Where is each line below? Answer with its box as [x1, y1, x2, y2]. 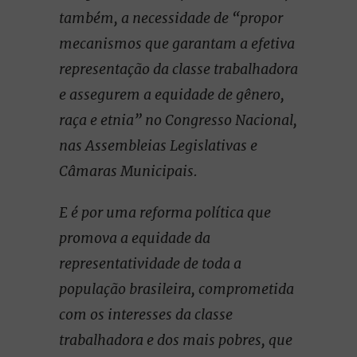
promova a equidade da [59, 229, 210, 247]
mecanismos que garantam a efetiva [59, 34, 295, 53]
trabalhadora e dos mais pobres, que [59, 331, 292, 349]
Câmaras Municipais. [59, 162, 198, 180]
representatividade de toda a [59, 254, 241, 273]
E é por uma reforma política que [59, 203, 271, 222]
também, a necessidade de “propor [59, 9, 283, 27]
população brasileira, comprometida [59, 280, 294, 298]
